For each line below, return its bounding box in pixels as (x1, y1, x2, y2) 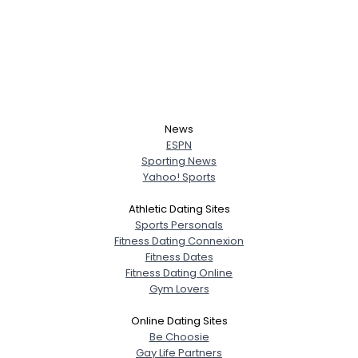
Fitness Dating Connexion (114, 233, 244, 249)
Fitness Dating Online (125, 265, 233, 280)
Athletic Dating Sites (128, 201, 230, 217)
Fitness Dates (145, 249, 213, 265)
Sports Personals (135, 217, 223, 233)
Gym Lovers (149, 280, 209, 296)
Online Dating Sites (130, 312, 228, 328)
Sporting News (141, 153, 217, 169)
